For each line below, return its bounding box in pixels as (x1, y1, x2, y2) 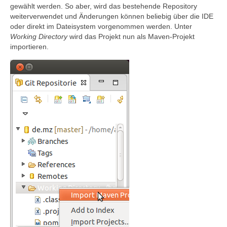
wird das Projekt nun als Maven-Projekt (67, 32, 195, 41)
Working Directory (10, 32, 67, 41)
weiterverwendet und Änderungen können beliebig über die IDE (10, 12, 213, 21)
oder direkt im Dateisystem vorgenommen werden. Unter (10, 22, 192, 31)
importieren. (10, 43, 49, 51)
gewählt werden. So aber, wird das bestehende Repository (10, 2, 197, 11)
